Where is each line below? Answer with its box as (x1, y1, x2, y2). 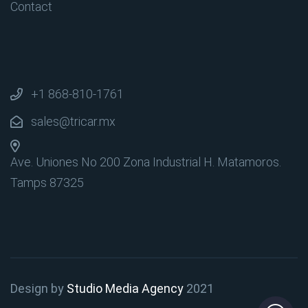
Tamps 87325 (10, 175, 84, 190)
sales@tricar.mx (31, 114, 115, 129)
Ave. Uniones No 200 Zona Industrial (10, 155, 201, 169)
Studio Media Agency (67, 281, 184, 296)
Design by (10, 281, 67, 296)
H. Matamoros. (201, 155, 281, 169)
